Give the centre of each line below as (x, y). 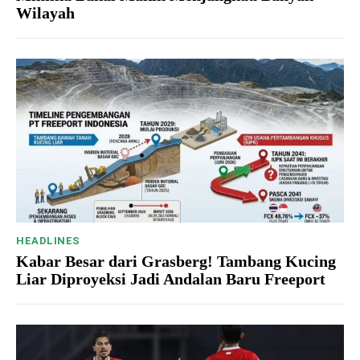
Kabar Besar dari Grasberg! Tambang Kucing (176, 262)
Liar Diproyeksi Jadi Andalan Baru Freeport (171, 279)
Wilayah (45, 13)
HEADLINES (48, 241)
